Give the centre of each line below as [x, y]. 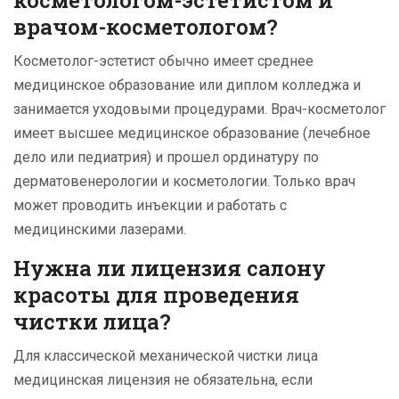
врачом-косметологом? [146, 27]
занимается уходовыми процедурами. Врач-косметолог [199, 110]
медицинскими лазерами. [100, 230]
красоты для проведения [156, 295]
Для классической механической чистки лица [166, 356]
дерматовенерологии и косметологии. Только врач [184, 182]
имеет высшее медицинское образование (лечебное [192, 134]
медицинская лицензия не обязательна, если [163, 380]
